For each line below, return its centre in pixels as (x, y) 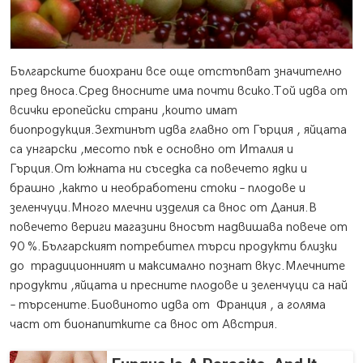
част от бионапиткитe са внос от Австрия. (144, 325)
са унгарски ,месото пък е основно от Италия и (152, 150)
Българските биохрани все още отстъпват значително (176, 72)
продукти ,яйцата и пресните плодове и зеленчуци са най (179, 286)
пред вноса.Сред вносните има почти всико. (141, 92)
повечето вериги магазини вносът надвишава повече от (179, 228)
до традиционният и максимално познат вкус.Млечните (177, 267)
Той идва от (310, 92)
